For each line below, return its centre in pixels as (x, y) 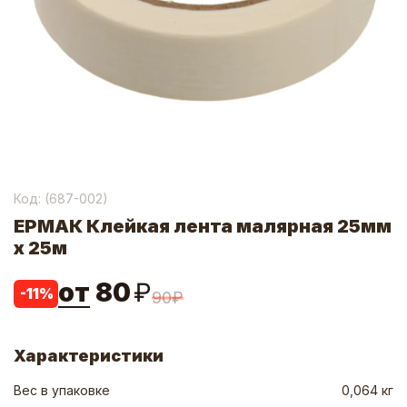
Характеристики (89, 356)
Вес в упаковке (62, 390)
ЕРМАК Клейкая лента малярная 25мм (203, 226)
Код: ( (31, 199)
